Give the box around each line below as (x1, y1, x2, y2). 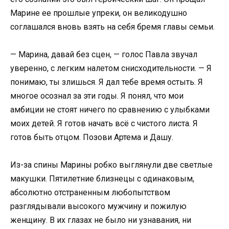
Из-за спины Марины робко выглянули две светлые (10, 160, 213, 170)
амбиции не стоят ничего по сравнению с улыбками (10, 104, 210, 114)
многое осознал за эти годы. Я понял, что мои (10, 90, 184, 101)
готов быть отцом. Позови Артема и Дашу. (10, 132, 173, 142)
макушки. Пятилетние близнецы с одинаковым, (10, 174, 194, 184)
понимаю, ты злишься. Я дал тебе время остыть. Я (10, 77, 203, 87)
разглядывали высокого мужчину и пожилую (10, 201, 187, 212)
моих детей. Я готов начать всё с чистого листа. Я (10, 118, 198, 128)
